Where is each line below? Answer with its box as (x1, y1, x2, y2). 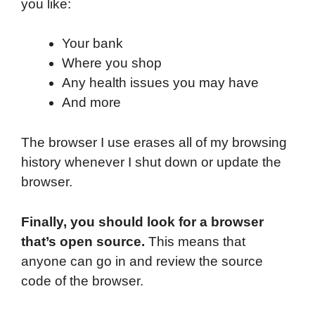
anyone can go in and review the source (21, 253, 263, 269)
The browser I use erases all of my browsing (21, 135, 287, 150)
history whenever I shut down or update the (21, 155, 281, 170)
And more (61, 95, 121, 110)
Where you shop (61, 56, 162, 71)
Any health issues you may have (61, 75, 259, 91)
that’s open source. (21, 233, 148, 249)
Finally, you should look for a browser (21, 214, 264, 229)
